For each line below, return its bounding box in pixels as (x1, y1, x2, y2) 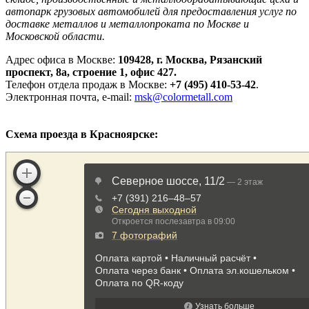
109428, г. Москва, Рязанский (118, 54, 262, 66)
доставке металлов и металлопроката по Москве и (6, 18, 249, 30)
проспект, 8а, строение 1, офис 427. (6, 66, 177, 79)
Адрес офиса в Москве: (6, 54, 118, 66)
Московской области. (6, 30, 105, 43)
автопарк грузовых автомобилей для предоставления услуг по (6, 6, 297, 18)
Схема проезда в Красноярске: (6, 128, 158, 141)
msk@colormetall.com (134, 91, 232, 103)
